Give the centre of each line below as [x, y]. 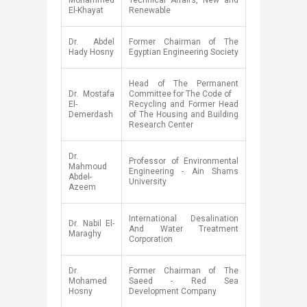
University [148, 182]
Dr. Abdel [91, 42]
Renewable [150, 10]
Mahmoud [88, 167]
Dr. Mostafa [91, 94]
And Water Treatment [184, 229]
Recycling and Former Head [184, 104]
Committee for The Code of [180, 94]
